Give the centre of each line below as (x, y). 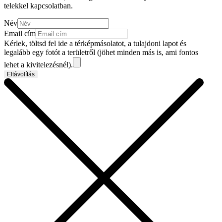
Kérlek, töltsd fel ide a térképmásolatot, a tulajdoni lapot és (95, 44)
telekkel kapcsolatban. (39, 6)
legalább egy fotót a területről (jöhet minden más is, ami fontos (101, 53)
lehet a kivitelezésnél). (38, 65)
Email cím (20, 34)
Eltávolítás (21, 75)
